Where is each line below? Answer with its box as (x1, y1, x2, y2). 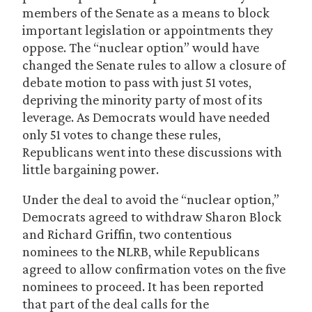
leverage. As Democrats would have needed (22, 109, 270, 125)
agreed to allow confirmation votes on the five (22, 261, 286, 276)
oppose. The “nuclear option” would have (22, 40, 259, 55)
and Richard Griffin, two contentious (22, 226, 232, 242)
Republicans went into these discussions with (22, 144, 282, 159)
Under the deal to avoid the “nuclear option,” (22, 192, 279, 207)
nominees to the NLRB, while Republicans (22, 244, 260, 259)
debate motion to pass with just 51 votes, (22, 75, 251, 90)
